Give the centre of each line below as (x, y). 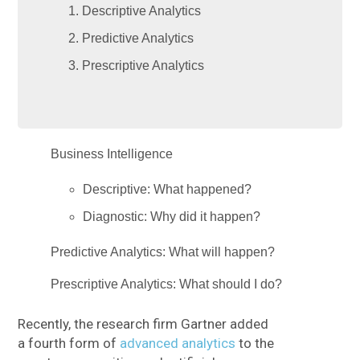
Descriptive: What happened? (168, 190)
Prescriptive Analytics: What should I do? (167, 284)
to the (255, 344)
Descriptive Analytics (142, 10)
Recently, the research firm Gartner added (143, 324)
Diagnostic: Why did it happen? (172, 217)
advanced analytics (178, 344)
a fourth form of (69, 344)
